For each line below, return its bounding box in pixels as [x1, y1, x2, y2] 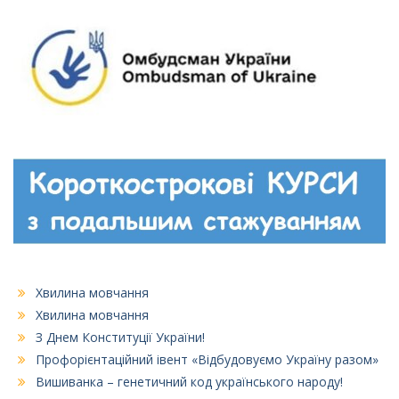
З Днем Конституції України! [36, 329, 205, 346]
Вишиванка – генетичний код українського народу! [36, 373, 343, 391]
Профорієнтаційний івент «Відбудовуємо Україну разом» [36, 351, 379, 369]
